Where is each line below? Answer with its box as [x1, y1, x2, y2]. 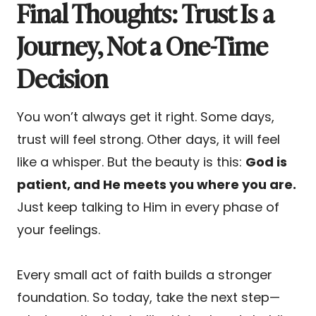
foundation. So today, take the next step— [17, 288, 280, 306]
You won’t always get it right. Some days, [17, 107, 274, 126]
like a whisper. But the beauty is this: [17, 152, 245, 171]
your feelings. [17, 220, 100, 238]
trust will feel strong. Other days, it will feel [17, 130, 280, 148]
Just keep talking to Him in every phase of [17, 197, 279, 216]
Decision [17, 57, 108, 96]
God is [245, 152, 287, 171]
